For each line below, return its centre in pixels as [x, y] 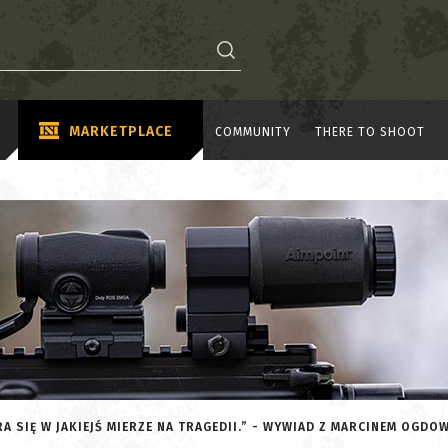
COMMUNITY [253, 131]
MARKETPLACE [121, 131]
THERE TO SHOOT [370, 131]
